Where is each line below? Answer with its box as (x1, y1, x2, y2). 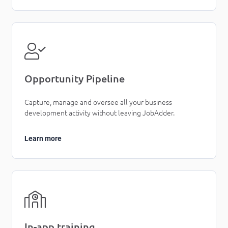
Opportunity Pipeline (24, 73, 125, 85)
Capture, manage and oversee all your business (24, 98, 172, 107)
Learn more (24, 134, 62, 143)
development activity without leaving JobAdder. (24, 109, 175, 118)
